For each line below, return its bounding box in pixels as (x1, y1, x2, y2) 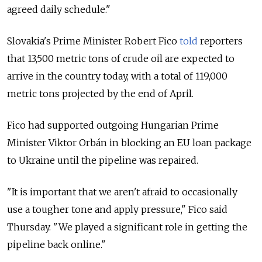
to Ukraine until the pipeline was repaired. (7, 154, 198, 166)
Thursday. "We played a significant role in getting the (7, 220, 247, 233)
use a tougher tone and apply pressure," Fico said (7, 203, 227, 215)
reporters (198, 35, 243, 47)
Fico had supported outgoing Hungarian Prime (7, 119, 219, 131)
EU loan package (175, 136, 251, 149)
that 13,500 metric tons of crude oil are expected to (7, 52, 235, 64)
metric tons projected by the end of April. (7, 87, 194, 99)
